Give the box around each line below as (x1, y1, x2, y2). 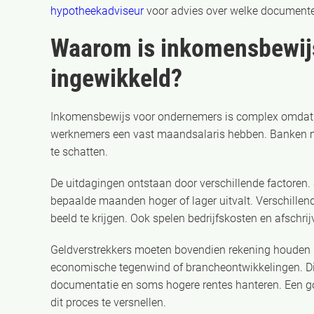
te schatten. (50, 145, 108, 158)
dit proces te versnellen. (50, 296, 166, 309)
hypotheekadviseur (50, 4, 144, 18)
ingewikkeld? (50, 64, 182, 93)
